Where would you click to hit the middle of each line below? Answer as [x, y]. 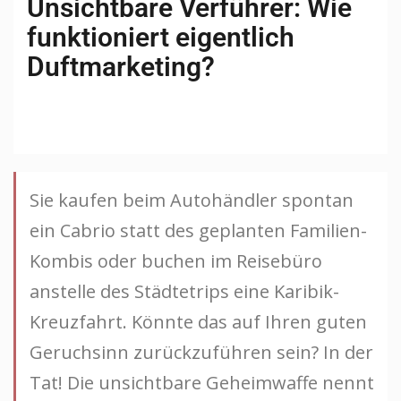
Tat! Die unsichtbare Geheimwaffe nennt [202, 382]
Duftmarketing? [121, 66]
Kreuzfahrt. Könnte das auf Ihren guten [198, 321]
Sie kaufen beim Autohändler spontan [192, 200]
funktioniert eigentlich [161, 37]
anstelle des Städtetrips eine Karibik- [184, 291]
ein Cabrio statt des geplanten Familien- [198, 230]
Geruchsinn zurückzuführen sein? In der [201, 352]
